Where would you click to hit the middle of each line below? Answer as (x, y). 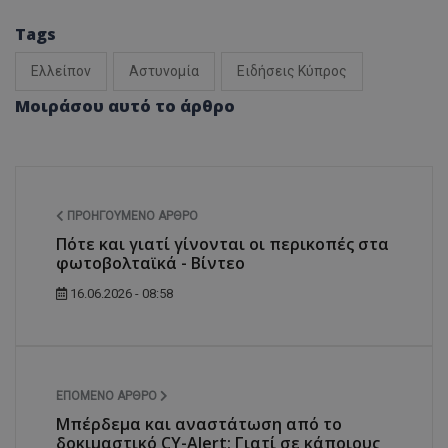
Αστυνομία (164, 71)
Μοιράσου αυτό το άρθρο (125, 106)
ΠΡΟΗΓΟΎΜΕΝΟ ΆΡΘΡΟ (131, 216)
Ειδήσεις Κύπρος (292, 71)
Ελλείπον (61, 71)
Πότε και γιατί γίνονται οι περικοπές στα (222, 244)
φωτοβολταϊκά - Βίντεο (150, 263)
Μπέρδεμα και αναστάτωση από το (199, 424)
